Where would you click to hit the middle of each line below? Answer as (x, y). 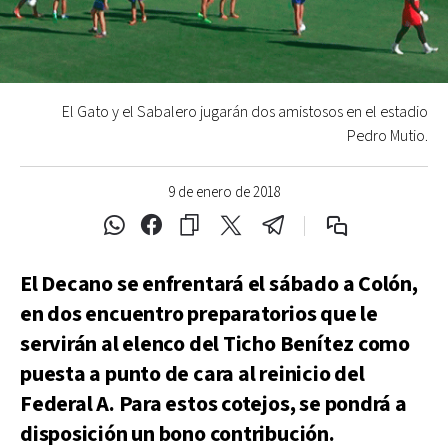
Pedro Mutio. (387, 136)
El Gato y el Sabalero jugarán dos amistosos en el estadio (245, 112)
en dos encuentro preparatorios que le (199, 314)
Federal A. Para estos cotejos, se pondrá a (213, 404)
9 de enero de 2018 (224, 192)
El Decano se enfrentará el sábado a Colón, (219, 284)
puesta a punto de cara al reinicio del (192, 374)
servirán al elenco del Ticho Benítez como (215, 344)
